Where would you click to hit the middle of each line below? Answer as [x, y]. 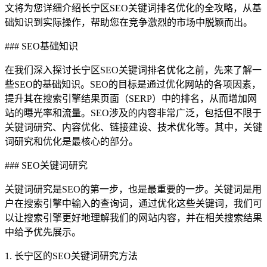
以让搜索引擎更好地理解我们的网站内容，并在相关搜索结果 [133, 218]
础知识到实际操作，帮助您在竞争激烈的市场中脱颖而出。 [129, 22]
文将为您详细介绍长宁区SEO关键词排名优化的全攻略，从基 [133, 8]
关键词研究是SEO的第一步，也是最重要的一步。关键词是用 [133, 189]
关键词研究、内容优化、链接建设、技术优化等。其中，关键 [133, 127]
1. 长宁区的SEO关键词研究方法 [71, 256]
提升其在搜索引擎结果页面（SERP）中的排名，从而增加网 [131, 98]
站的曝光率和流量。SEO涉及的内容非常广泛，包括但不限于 [133, 113]
